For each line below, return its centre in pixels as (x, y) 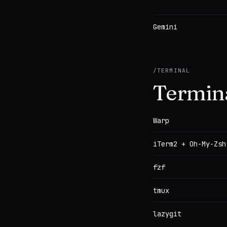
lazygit (167, 214)
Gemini (165, 27)
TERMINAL (174, 70)
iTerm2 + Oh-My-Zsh (190, 144)
